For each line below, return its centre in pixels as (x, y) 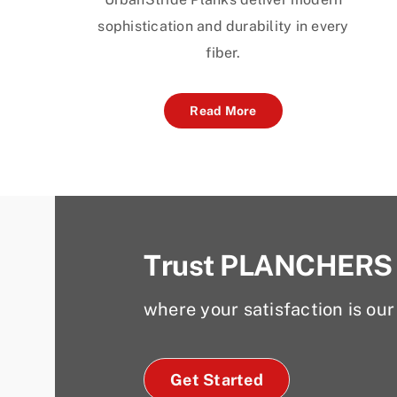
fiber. (223, 52)
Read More (223, 110)
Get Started (217, 379)
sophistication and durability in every (223, 26)
